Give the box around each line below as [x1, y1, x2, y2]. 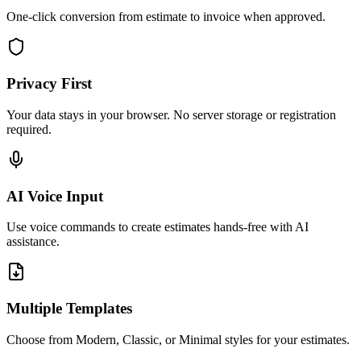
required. [6, 122, 52, 136]
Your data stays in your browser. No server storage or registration [6, 107, 336, 122]
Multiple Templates [6, 299, 132, 317]
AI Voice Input [6, 187, 103, 205]
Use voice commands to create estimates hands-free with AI [6, 220, 309, 234]
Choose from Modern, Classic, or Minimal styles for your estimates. [6, 332, 350, 346]
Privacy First [6, 75, 92, 93]
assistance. [6, 234, 60, 249]
